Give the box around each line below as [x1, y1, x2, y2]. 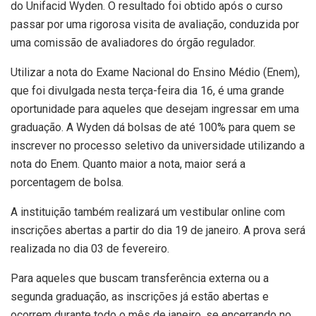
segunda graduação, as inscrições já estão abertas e [11, 289, 269, 303]
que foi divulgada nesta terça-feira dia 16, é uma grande [11, 83, 284, 97]
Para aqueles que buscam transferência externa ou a [11, 271, 269, 285]
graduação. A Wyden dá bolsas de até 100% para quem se [11, 120, 296, 134]
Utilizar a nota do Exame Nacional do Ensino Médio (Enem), [11, 65, 300, 79]
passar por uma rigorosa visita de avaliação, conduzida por [11, 17, 299, 31]
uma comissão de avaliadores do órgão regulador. [11, 35, 255, 49]
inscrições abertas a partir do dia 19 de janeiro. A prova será [11, 223, 305, 237]
